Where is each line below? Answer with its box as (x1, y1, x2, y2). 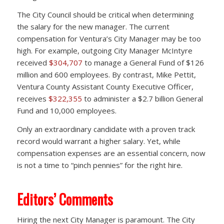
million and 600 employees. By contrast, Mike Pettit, (16, 69, 196, 80)
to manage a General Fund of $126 (82, 57, 204, 68)
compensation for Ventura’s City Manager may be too (16, 33, 201, 44)
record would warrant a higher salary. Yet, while (16, 135, 180, 146)
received (16, 57, 49, 68)
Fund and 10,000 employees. (16, 105, 116, 116)
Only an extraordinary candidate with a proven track (16, 123, 195, 134)
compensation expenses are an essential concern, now (16, 147, 205, 158)
